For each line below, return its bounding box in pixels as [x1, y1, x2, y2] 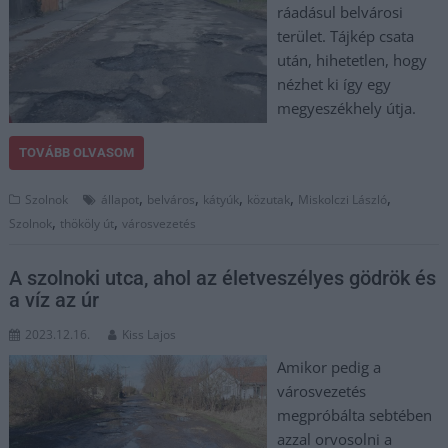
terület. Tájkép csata [276, 25, 414, 46]
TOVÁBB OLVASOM [19, 144, 135, 160]
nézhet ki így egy [276, 73, 391, 94]
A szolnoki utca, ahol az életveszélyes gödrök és [9, 266, 437, 290]
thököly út [60, 214, 115, 232]
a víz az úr [9, 288, 100, 312]
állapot [101, 190, 140, 208]
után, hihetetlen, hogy [276, 49, 427, 70]
